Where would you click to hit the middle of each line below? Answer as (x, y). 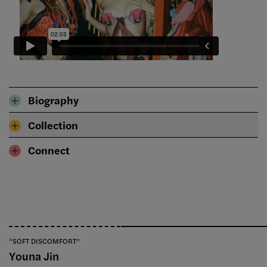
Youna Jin (34, 256)
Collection (53, 125)
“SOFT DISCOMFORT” (44, 241)
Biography (53, 100)
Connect (49, 150)
